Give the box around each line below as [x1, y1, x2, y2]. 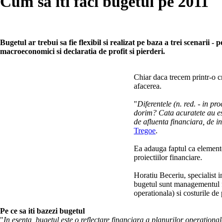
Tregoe [134, 126, 156, 135]
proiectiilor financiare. [134, 153, 202, 162]
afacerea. [134, 82, 162, 91]
